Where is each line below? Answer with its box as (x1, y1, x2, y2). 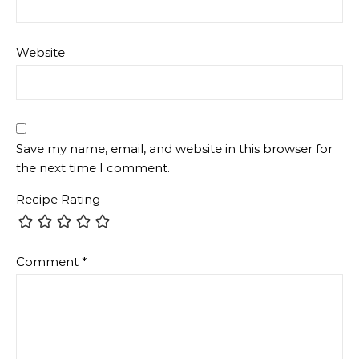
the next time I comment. (16, 160, 170, 176)
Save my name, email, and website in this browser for (16, 141, 333, 157)
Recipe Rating (16, 192, 100, 208)
